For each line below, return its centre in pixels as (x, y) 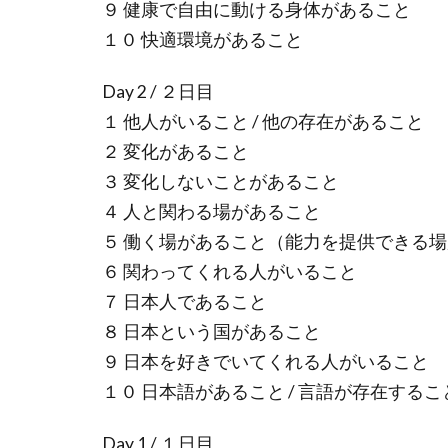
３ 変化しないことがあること (220, 182)
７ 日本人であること (184, 302)
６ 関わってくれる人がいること (229, 272)
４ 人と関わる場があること (211, 212)
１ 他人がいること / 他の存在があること (263, 122)
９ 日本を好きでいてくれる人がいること (265, 362)
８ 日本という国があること (211, 332)
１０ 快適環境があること (202, 40)
